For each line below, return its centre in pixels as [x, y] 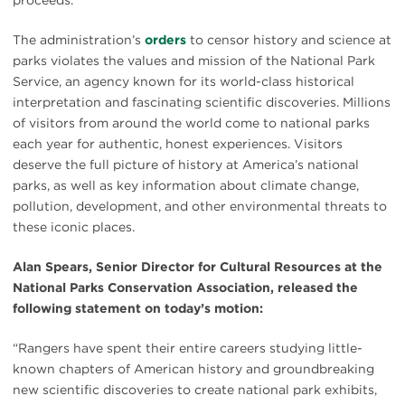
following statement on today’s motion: [138, 308]
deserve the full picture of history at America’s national [186, 164]
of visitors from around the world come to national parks [191, 122]
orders [165, 39]
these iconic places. [74, 226]
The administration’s [79, 39]
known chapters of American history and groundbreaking [193, 368]
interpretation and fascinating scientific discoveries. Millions [202, 102]
